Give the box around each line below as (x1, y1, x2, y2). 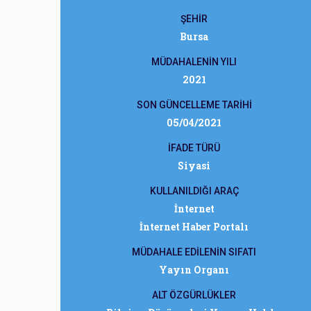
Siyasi (178, 159, 210, 172)
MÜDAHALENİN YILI (151, 56, 237, 67)
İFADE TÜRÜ (168, 142, 220, 153)
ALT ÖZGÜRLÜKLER (152, 289, 236, 301)
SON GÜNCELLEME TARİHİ (136, 99, 252, 110)
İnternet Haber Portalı (140, 220, 249, 233)
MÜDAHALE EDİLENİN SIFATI (132, 246, 256, 258)
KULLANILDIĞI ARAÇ (149, 185, 239, 196)
